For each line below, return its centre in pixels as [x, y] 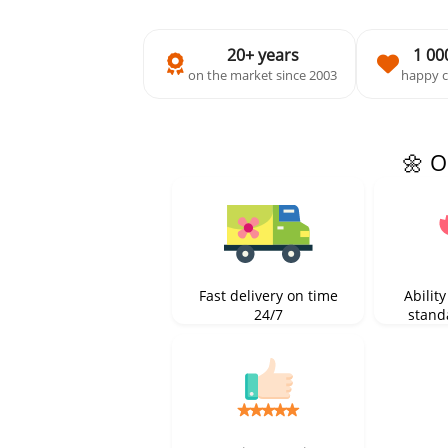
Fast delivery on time [268, 296]
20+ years [262, 55]
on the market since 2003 [262, 75]
